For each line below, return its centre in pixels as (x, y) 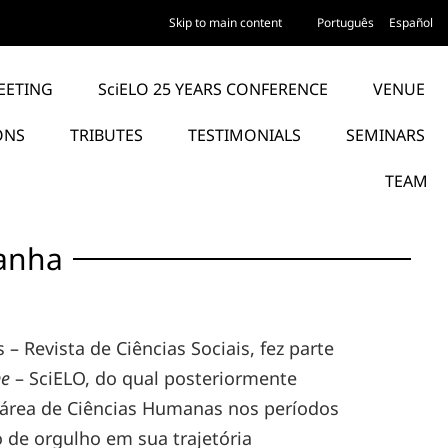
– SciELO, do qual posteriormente (154, 378)
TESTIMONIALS (245, 135)
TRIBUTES (107, 135)
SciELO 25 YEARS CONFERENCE (213, 89)
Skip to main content (225, 22)
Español (411, 22)
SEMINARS (386, 135)
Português (345, 22)
